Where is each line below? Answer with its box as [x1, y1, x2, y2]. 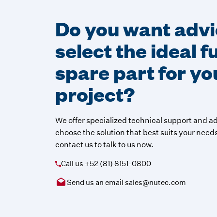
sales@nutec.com [125, 178, 186, 187]
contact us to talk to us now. [55, 140, 154, 150]
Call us [61, 159, 85, 169]
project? [55, 80, 136, 107]
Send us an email [67, 178, 125, 187]
